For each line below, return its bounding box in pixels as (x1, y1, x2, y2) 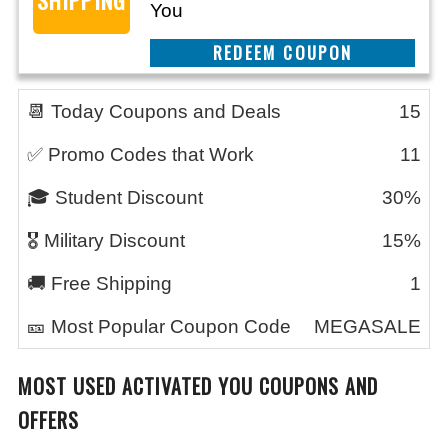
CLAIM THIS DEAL (210, 40, 355, 65)
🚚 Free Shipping (27, 273, 172, 294)
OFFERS (18, 405, 79, 435)
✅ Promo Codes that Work (27, 144, 254, 165)
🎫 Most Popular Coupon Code (27, 316, 291, 337)
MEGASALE (314, 316, 421, 337)
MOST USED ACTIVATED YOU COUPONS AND (18, 371, 378, 401)
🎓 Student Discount (27, 187, 203, 208)
